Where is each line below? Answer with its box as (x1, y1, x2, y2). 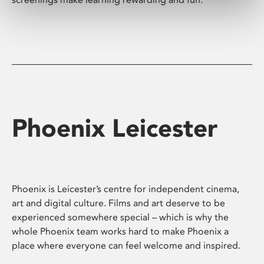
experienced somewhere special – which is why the (12, 212, 229, 223)
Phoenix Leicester (12, 113, 217, 143)
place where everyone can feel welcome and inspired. (12, 240, 240, 252)
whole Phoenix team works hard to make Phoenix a (12, 226, 229, 237)
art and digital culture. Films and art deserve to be (12, 197, 225, 209)
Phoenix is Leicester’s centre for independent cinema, (12, 183, 239, 195)
